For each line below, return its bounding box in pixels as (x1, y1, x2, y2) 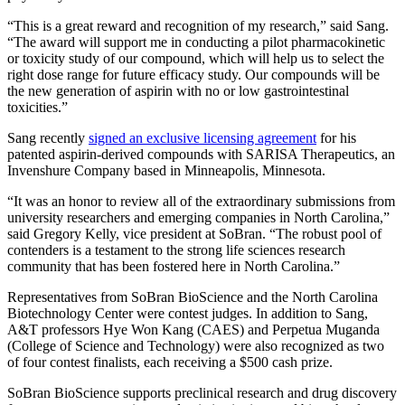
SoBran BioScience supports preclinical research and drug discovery (7, 384, 397, 400)
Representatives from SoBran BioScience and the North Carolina (7, 288, 378, 305)
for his (316, 129, 356, 146)
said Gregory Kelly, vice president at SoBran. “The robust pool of (7, 225, 381, 241)
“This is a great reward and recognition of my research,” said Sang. (7, 17, 389, 33)
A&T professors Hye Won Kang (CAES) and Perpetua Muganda (7, 321, 380, 337)
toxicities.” (7, 99, 68, 115)
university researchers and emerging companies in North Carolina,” (7, 209, 390, 225)
